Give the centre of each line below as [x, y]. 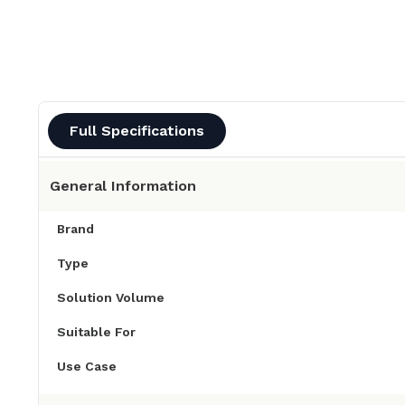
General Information [123, 186]
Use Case [87, 367]
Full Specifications [137, 131]
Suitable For [96, 332]
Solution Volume [111, 298]
